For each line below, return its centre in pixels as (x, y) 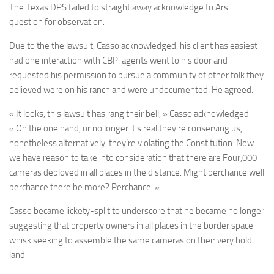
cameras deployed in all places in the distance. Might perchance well (137, 173)
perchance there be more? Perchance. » (84, 187)
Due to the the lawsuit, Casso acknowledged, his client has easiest (133, 46)
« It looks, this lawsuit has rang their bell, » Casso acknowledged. (130, 114)
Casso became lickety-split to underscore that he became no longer (137, 211)
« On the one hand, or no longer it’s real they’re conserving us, (126, 129)
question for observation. (57, 22)
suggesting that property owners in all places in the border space (131, 226)
